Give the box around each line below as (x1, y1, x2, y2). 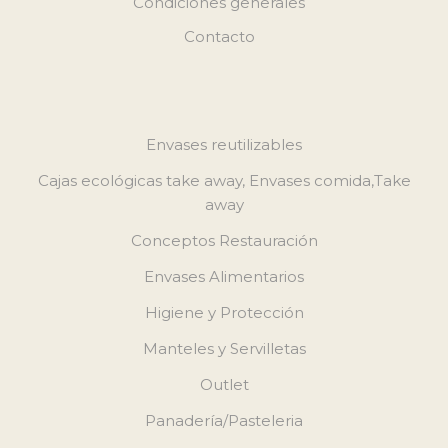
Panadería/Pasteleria (145, 410, 303, 430)
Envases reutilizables (146, 134, 302, 154)
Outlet (199, 374, 249, 394)
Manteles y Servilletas (142, 338, 306, 358)
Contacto (183, 26, 255, 46)
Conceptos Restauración (130, 230, 318, 250)
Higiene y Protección (144, 302, 304, 322)
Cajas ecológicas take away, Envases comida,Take (37, 170, 411, 190)
